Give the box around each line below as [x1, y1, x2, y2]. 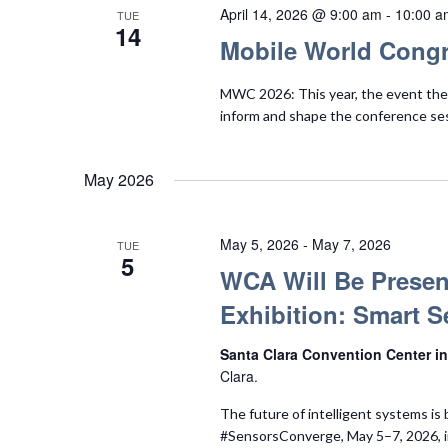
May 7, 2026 [311, 234, 391, 255]
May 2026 [84, 168, 154, 192]
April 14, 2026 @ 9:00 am [219, 4, 382, 25]
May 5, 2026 [219, 234, 299, 255]
